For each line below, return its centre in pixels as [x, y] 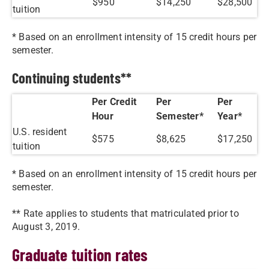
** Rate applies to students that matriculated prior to [125, 213]
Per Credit [114, 102]
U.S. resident [40, 132]
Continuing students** [72, 78]
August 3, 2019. [46, 227]
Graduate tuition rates [80, 255]
